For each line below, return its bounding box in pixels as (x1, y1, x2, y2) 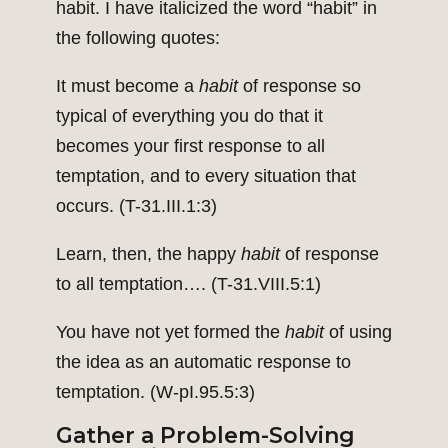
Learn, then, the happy (56, 244, 241, 265)
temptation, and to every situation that (56, 166, 356, 187)
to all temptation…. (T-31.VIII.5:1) (56, 274, 321, 295)
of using (324, 322, 392, 343)
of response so (238, 76, 361, 97)
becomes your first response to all (56, 136, 325, 157)
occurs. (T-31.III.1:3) (56, 196, 217, 217)
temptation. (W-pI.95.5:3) (56, 382, 255, 403)
